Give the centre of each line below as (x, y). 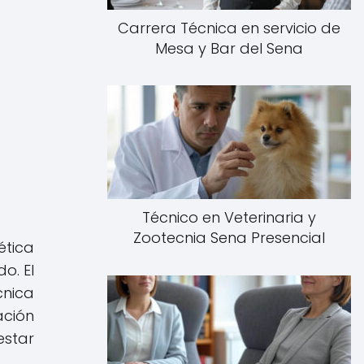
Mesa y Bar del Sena (229, 48)
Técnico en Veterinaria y (229, 218)
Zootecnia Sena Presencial (229, 238)
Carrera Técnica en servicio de (229, 28)
